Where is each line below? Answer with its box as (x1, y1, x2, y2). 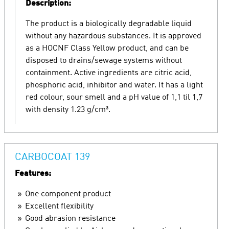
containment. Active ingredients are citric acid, (26, 69, 192, 77)
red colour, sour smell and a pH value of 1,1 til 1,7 (26, 94, 202, 102)
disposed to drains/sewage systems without (26, 57, 182, 65)
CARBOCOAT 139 (15, 152, 90, 163)
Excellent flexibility (25, 202, 94, 211)
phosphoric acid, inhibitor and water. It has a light (26, 81, 203, 89)
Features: (15, 170, 51, 178)
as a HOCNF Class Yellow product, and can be (26, 44, 189, 53)
